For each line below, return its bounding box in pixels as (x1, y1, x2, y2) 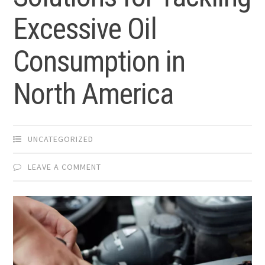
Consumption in (13, 44, 186, 79)
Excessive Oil (13, 11, 157, 46)
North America (13, 76, 174, 111)
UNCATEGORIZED (28, 133, 94, 144)
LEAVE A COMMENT (28, 161, 102, 172)
